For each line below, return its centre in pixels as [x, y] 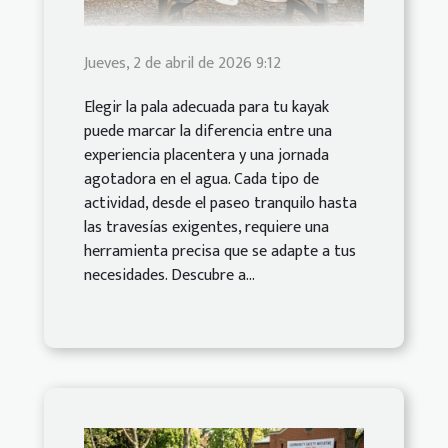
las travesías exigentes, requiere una [206, 228]
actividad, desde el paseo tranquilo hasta [220, 204]
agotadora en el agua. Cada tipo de [201, 180]
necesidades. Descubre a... [169, 276]
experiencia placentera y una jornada [206, 156]
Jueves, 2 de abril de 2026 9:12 [182, 64]
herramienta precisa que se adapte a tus [220, 252]
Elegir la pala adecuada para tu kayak [206, 108]
